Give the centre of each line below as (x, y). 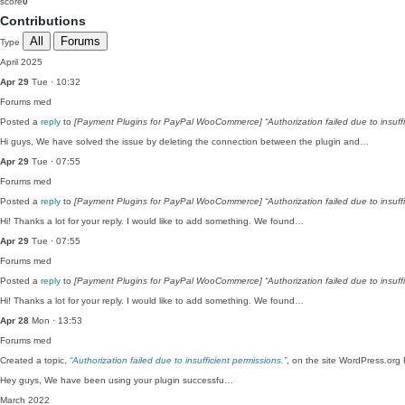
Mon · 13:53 (56, 320)
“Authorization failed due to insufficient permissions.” (178, 360)
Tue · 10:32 (55, 82)
